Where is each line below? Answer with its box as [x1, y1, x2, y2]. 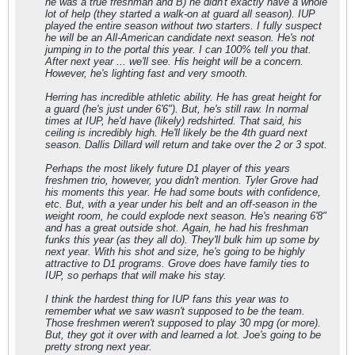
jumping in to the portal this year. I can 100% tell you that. [45, 43, 311, 55]
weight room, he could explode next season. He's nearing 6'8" [45, 209, 326, 222]
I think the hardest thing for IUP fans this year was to [45, 292, 288, 305]
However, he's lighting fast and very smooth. [45, 67, 248, 79]
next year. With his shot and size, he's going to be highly [45, 245, 305, 258]
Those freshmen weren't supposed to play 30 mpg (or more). [45, 316, 321, 329]
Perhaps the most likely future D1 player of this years [45, 162, 290, 174]
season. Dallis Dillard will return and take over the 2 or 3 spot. [45, 138, 327, 151]
